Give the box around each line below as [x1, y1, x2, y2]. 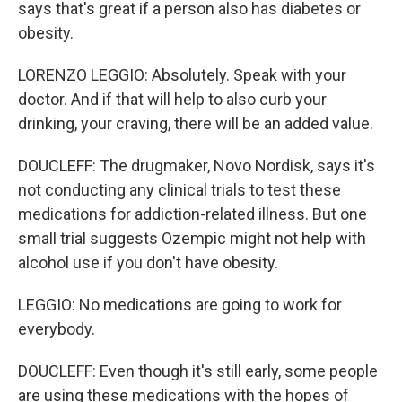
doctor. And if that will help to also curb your [18, 90, 327, 109]
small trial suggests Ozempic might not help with [18, 229, 366, 248]
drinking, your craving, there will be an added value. [18, 114, 373, 133]
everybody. [18, 319, 95, 338]
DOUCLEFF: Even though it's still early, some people [18, 362, 378, 380]
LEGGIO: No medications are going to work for [18, 295, 342, 314]
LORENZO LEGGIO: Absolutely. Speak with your [18, 66, 346, 84]
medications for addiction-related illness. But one [18, 205, 367, 223]
